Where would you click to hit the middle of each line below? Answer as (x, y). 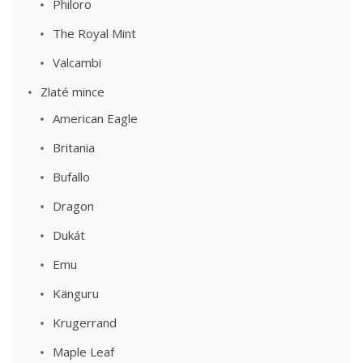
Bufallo (71, 177)
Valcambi (77, 62)
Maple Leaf (83, 352)
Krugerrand (85, 322)
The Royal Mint (94, 33)
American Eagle (95, 118)
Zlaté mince (73, 92)
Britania (74, 147)
